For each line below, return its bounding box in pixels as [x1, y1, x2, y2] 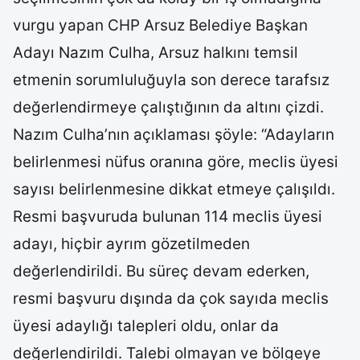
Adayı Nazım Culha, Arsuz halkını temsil [13, 43, 298, 62]
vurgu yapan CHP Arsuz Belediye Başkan [13, 16, 308, 35]
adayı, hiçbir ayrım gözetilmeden [13, 235, 250, 253]
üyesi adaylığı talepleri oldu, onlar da [13, 317, 279, 335]
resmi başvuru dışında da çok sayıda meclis [13, 289, 329, 308]
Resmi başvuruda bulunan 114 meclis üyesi [13, 207, 322, 226]
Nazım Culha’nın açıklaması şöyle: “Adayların [13, 125, 334, 144]
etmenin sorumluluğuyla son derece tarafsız [13, 71, 329, 89]
